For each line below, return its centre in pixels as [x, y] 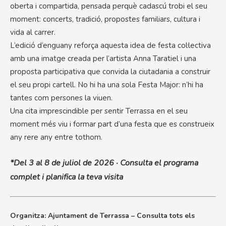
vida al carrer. [33, 32]
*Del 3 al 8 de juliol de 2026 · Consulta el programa [104, 163]
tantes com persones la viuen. [61, 98]
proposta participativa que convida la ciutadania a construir [110, 72]
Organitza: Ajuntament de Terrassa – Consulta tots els [102, 216]
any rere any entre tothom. [56, 137]
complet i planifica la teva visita [67, 177]
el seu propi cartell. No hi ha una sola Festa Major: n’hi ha [107, 85]
